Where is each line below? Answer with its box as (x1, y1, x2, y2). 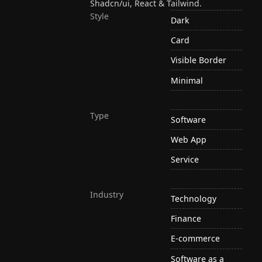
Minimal (171, 74, 204, 86)
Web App (171, 133, 207, 145)
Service (171, 154, 199, 166)
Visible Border (171, 54, 227, 66)
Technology (171, 193, 217, 205)
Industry (90, 189, 124, 201)
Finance (171, 213, 202, 225)
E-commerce (171, 233, 220, 244)
